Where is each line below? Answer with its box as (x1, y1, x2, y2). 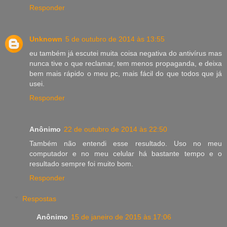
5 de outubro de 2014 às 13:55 (65, 34, 165, 43)
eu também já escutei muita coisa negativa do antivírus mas (29, 49, 222, 57)
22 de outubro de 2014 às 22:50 (64, 125, 167, 133)
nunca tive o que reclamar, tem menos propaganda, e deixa (29, 59, 222, 67)
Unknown (29, 34, 62, 43)
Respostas (22, 195, 57, 203)
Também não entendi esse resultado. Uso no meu (29, 139, 222, 147)
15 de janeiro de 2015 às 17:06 (71, 213, 172, 221)
